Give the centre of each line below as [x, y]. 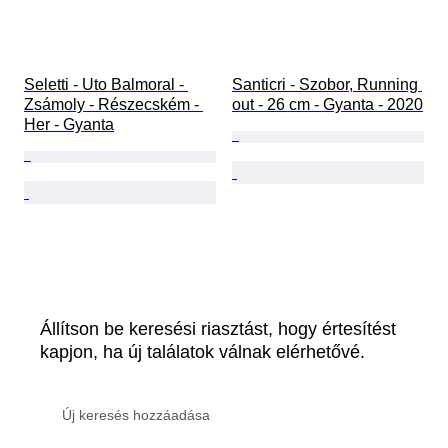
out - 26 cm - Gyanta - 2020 [327, 105]
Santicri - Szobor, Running [327, 85]
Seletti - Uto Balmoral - [106, 85]
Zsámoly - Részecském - [113, 105]
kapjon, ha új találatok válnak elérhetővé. [202, 352]
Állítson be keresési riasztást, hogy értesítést [218, 329]
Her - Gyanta [69, 125]
